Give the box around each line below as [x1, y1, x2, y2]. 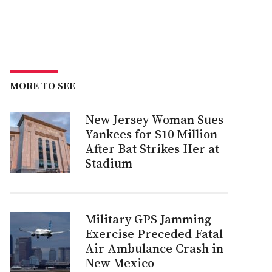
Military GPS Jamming [85, 211, 211, 228]
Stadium [85, 155, 132, 172]
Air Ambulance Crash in [85, 240, 223, 257]
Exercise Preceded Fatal [85, 225, 223, 242]
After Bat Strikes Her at [85, 140, 219, 157]
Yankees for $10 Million [85, 126, 217, 143]
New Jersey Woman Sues [85, 111, 223, 128]
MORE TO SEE [10, 79, 75, 92]
